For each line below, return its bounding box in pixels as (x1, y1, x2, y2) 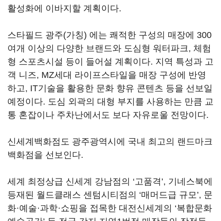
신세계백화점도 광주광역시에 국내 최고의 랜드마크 (7, 137, 213, 147)
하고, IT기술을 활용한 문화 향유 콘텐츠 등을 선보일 (7, 83, 213, 93)
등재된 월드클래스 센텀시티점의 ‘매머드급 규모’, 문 (7, 190, 213, 200)
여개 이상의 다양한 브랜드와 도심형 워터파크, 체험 (7, 43, 211, 53)
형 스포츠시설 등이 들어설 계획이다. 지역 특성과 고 (7, 57, 214, 67)
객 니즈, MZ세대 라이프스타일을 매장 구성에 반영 (7, 70, 206, 80)
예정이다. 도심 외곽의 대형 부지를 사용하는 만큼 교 (7, 97, 214, 107)
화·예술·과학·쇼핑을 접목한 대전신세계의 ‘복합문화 (7, 203, 212, 213)
